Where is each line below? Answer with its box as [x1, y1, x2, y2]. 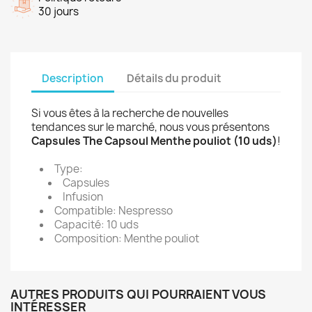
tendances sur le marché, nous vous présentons [31, 120, 270, 134]
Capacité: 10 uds [54, 217, 139, 232]
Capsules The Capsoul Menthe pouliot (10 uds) [31, 134, 277, 148]
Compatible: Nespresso [54, 203, 173, 218]
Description [42, 70, 104, 86]
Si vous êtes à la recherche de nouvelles [31, 106, 228, 120]
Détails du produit [127, 70, 222, 86]
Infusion [63, 189, 103, 204]
